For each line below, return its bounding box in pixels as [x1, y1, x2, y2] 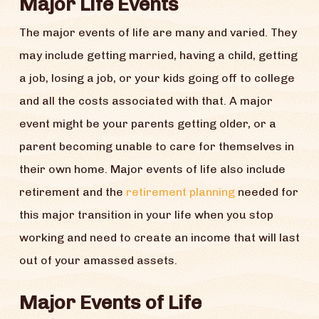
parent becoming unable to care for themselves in [19, 140, 294, 154]
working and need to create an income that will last [19, 231, 300, 245]
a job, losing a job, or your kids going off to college [19, 71, 295, 85]
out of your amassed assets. [19, 253, 177, 268]
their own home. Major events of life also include [19, 162, 286, 177]
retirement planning [125, 185, 235, 199]
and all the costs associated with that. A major [19, 94, 273, 108]
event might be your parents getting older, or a [19, 117, 276, 131]
